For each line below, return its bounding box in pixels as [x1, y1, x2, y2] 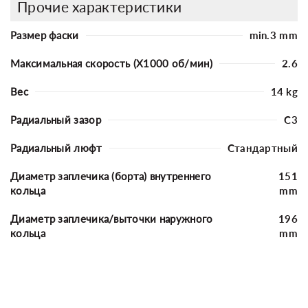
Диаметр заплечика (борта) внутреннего [10, 169, 212, 182]
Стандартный [227, 141, 298, 154]
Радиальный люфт [10, 141, 102, 154]
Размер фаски [10, 28, 79, 41]
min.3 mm [249, 28, 298, 41]
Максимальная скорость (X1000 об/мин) [10, 56, 212, 69]
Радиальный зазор [10, 113, 101, 126]
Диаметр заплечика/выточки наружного [10, 212, 213, 225]
